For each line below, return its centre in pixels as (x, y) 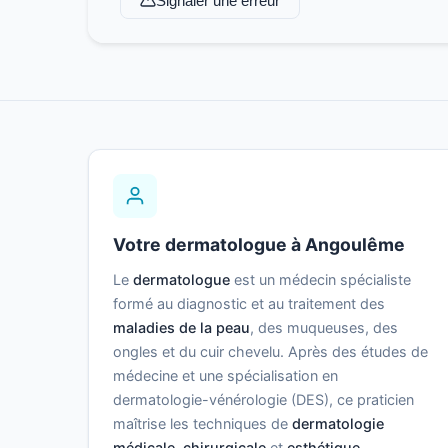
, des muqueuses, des (324, 328)
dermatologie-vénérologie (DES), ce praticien (263, 400)
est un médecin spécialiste (320, 280)
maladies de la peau (181, 328)
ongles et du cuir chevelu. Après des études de (270, 352)
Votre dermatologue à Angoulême (259, 245)
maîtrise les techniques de (202, 424)
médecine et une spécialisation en (225, 376)
